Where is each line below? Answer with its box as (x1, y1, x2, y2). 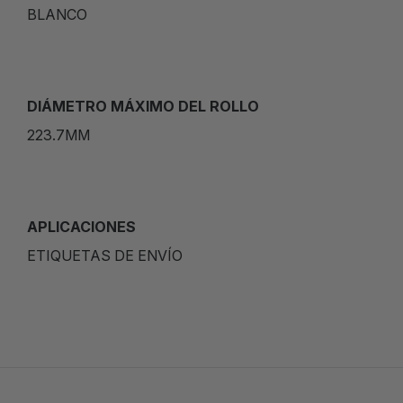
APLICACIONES (27, 217, 136, 236)
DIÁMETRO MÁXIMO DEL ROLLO (27, 96, 259, 115)
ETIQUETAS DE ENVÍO (27, 246, 183, 264)
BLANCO (27, 4, 87, 23)
